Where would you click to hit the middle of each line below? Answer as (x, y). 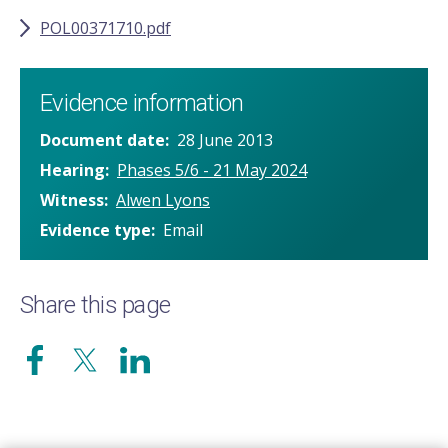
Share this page (95, 305)
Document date (102, 140)
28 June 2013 (225, 140)
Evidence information (142, 103)
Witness (72, 200)
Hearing (72, 170)
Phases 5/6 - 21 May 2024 (212, 170)
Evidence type (95, 230)
